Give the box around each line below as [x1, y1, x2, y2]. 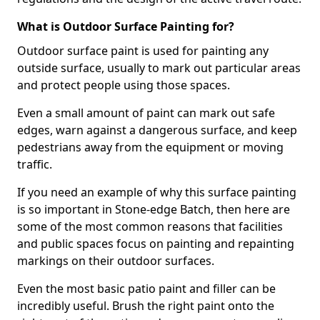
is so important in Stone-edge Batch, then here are [17, 201, 290, 217]
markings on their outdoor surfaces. [17, 253, 214, 269]
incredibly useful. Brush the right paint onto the [17, 298, 274, 314]
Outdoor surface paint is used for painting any [17, 43, 269, 59]
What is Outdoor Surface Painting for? [17, 19, 234, 34]
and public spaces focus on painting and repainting [17, 236, 294, 251]
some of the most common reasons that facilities [17, 219, 283, 234]
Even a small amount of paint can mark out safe [17, 105, 275, 121]
